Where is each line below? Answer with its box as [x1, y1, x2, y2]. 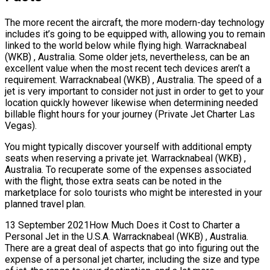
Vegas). [5, 120, 37, 132]
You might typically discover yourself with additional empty [5, 141, 252, 153]
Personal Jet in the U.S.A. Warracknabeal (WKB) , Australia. [5, 231, 251, 243]
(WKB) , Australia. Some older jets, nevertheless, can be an [5, 51, 250, 63]
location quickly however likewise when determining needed [5, 97, 258, 109]
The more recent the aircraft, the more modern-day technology [5, 17, 265, 29]
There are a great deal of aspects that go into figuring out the [5, 242, 259, 254]
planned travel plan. [5, 198, 86, 210]
